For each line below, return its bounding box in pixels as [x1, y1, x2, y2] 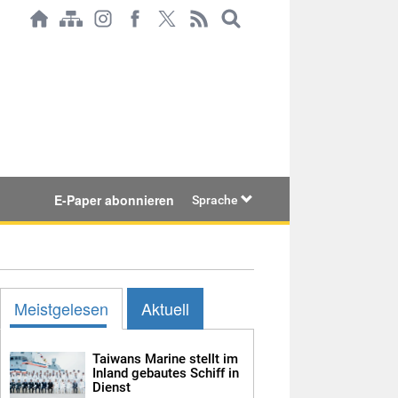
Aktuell [141, 296, 190, 320]
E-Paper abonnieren [54, 190, 174, 209]
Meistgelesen [14, 296, 109, 320]
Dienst [92, 378, 131, 395]
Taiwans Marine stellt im [92, 350, 238, 367]
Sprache [192, 192, 241, 207]
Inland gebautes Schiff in [92, 364, 239, 381]
